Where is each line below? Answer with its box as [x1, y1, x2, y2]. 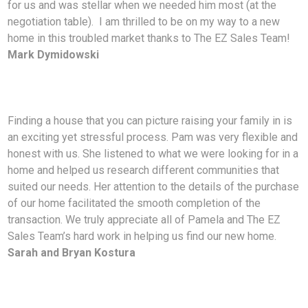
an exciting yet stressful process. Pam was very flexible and [8, 131, 298, 144]
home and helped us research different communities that [8, 164, 280, 177]
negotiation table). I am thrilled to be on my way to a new [8, 15, 280, 29]
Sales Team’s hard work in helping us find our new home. [8, 230, 277, 243]
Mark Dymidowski [8, 48, 100, 62]
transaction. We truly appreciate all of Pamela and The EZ [8, 213, 281, 227]
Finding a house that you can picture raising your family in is [8, 114, 293, 128]
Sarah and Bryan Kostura [8, 246, 136, 260]
